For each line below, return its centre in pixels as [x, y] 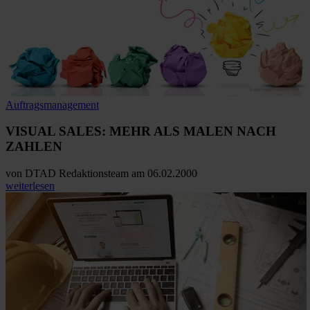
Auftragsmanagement [52, 104]
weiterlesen [30, 186]
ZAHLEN [34, 147]
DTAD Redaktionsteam [77, 173]
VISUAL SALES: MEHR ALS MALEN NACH [141, 131]
